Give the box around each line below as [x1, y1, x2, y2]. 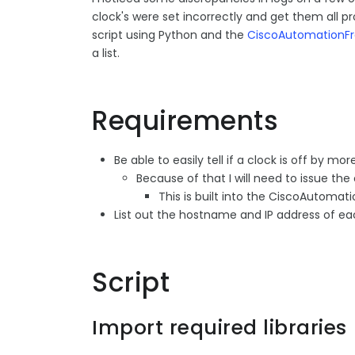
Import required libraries [92, 313, 347, 342]
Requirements [92, 101, 278, 139]
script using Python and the [92, 26, 247, 43]
